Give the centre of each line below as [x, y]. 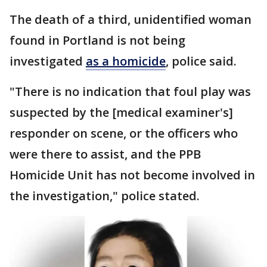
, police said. [201, 61]
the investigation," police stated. [105, 195]
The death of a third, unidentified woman [131, 19]
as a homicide [126, 61]
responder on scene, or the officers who [124, 133]
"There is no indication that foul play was [130, 91]
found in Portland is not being [97, 40]
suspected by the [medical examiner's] [121, 112]
